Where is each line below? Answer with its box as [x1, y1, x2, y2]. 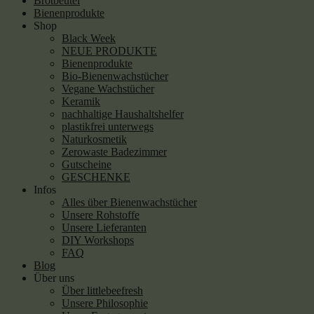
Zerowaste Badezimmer [62, 146, 167, 158]
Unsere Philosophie [62, 297, 148, 309]
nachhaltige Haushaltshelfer [62, 108, 184, 120]
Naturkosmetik [62, 133, 127, 145]
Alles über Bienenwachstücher [62, 196, 197, 208]
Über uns [34, 272, 74, 284]
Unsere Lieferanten [62, 221, 146, 233]
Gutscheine [62, 158, 111, 170]
